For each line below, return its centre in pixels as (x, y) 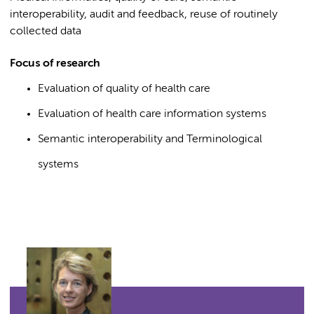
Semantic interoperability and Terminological (150, 139)
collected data (46, 32)
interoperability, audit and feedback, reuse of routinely (144, 15)
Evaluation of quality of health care (124, 89)
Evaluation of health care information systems (152, 114)
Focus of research (55, 64)
